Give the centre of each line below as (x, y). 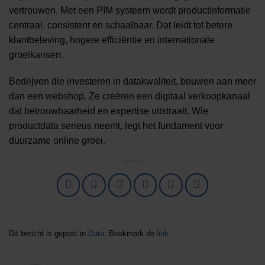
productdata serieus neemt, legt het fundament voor (116, 126)
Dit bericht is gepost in (49, 233)
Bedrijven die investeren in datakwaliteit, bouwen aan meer (132, 82)
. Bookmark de (130, 233)
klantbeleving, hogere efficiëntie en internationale (112, 40)
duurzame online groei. (57, 141)
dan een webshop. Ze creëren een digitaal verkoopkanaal (130, 96)
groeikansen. (36, 54)
